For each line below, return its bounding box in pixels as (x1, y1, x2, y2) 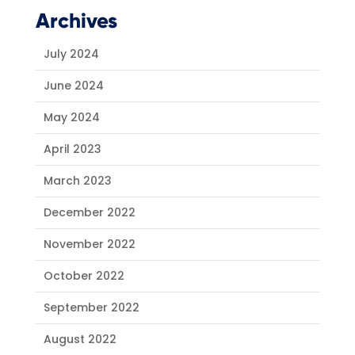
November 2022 (43, 236, 136, 253)
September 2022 (43, 300, 139, 316)
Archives (35, 8, 117, 34)
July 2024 (43, 46, 99, 63)
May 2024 (43, 109, 100, 126)
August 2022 (43, 331, 116, 348)
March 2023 (43, 173, 112, 189)
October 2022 (43, 268, 124, 284)
